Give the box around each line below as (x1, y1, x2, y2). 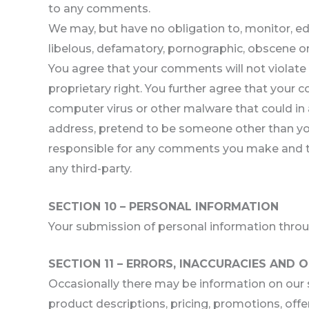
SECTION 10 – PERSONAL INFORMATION (48, 199, 279, 213)
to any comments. (48, 1, 150, 15)
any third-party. (48, 161, 132, 175)
